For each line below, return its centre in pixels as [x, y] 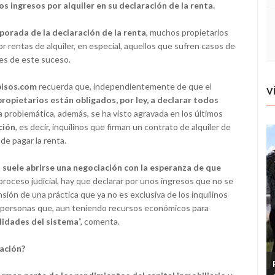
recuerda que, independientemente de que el [125, 87]
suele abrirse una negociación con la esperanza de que [112, 168]
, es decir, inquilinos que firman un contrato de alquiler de [123, 127]
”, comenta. [99, 222]
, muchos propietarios [187, 33]
